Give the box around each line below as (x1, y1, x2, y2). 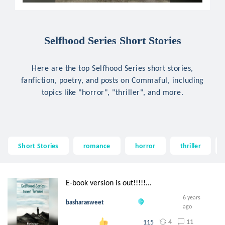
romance (83, 141, 110, 150)
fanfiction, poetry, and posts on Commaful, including (21, 75, 204, 85)
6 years (183, 194, 201, 201)
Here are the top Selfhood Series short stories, (32, 63, 193, 73)
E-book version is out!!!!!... (66, 178, 152, 187)
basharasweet (66, 198, 104, 206)
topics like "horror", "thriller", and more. (41, 87, 184, 97)
